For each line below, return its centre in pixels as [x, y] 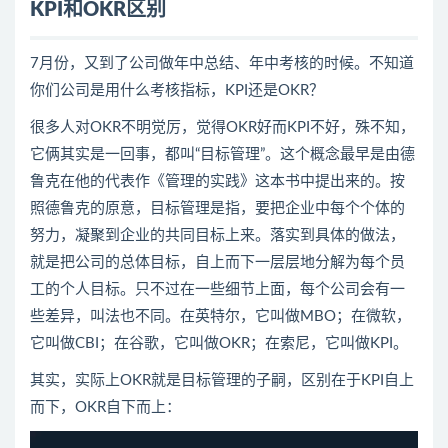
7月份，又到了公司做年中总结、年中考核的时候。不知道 [222, 63]
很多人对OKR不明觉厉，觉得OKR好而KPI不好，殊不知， [222, 127]
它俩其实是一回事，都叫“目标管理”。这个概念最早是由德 [222, 154]
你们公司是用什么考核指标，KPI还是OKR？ [177, 90]
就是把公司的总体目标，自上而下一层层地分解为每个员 [217, 262]
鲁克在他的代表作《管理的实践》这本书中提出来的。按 [217, 181]
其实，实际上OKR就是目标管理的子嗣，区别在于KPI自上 [222, 380]
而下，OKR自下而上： [105, 407]
